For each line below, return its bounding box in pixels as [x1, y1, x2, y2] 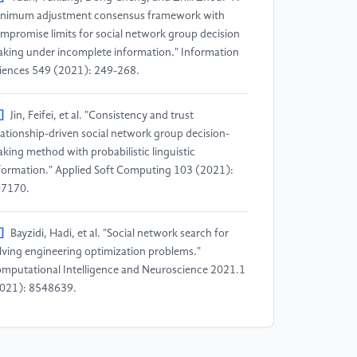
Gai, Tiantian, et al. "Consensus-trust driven [10, 327, 219, 339]
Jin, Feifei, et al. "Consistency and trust [10, 109, 194, 121]
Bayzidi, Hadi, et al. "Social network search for [10, 227, 229, 239]
